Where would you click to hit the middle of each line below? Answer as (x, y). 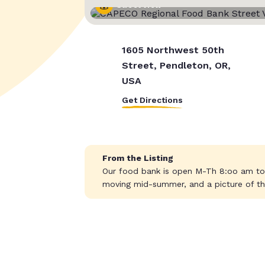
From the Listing (138, 158)
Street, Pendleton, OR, (176, 66)
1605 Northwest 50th (173, 50)
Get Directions (152, 100)
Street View (139, 6)
